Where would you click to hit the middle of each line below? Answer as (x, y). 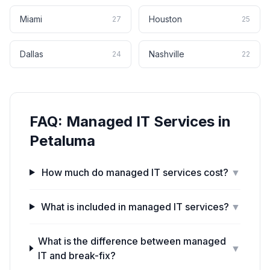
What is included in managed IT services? (135, 207)
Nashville (167, 54)
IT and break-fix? (77, 256)
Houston (165, 19)
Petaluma (62, 141)
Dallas (32, 54)
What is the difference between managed (132, 241)
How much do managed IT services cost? (135, 172)
